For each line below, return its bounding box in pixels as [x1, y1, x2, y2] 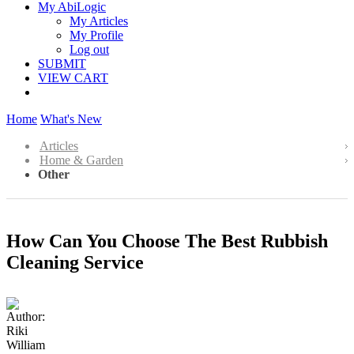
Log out [70, 43, 109, 56]
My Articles [70, 14, 128, 28]
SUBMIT [38, 57, 86, 70]
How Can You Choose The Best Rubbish [6, 230, 328, 251]
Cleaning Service [6, 251, 144, 273]
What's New [40, 112, 102, 126]
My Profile [70, 28, 123, 42]
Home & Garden [40, 153, 123, 167]
